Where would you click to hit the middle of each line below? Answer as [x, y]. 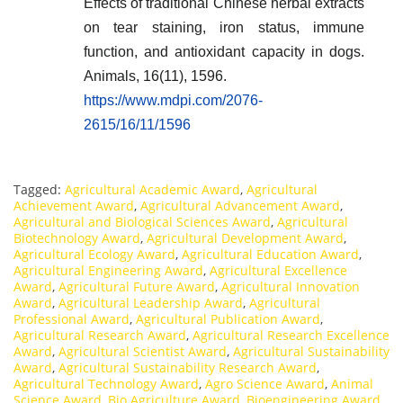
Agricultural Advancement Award [240, 205]
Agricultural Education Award [270, 254]
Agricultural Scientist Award [143, 351]
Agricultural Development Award [245, 237]
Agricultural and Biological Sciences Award [142, 221]
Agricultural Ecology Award [94, 254]
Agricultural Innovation [291, 286]
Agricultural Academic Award [152, 189]
